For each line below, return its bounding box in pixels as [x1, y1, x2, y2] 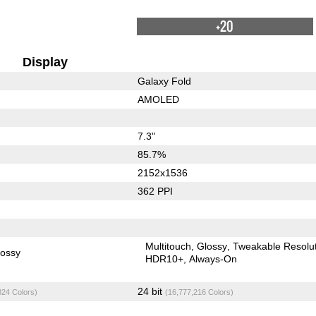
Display [23, 55, 68, 70]
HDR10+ [145, 253, 184, 265]
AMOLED [137, 94, 179, 106]
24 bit [137, 286, 165, 298]
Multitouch [145, 241, 192, 253]
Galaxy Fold [137, 75, 191, 87]
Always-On [189, 253, 238, 265]
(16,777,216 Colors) [164, 288, 233, 297]
